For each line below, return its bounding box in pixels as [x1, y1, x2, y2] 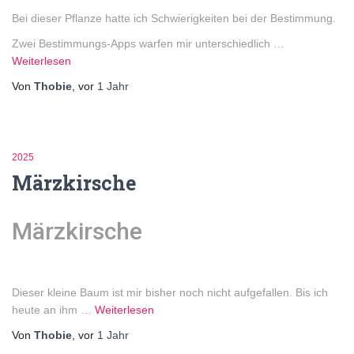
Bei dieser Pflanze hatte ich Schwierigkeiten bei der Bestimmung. [12, 11, 336, 24]
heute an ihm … [12, 303, 95, 316]
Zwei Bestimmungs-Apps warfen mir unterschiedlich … [12, 36, 284, 50]
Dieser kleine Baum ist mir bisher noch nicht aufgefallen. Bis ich [12, 285, 328, 299]
